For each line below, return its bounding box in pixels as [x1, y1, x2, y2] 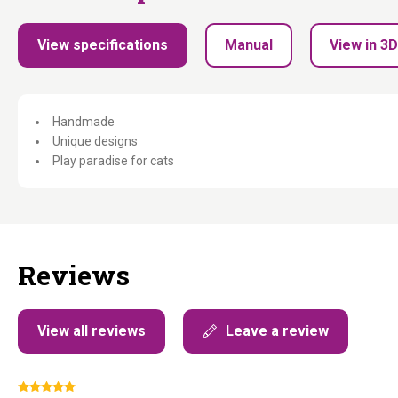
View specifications [37, 36, 168, 53]
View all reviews [37, 322, 146, 339]
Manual [225, 36, 273, 53]
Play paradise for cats [52, 154, 174, 168]
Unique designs [52, 134, 138, 148]
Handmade [52, 115, 115, 129]
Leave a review [226, 322, 329, 339]
